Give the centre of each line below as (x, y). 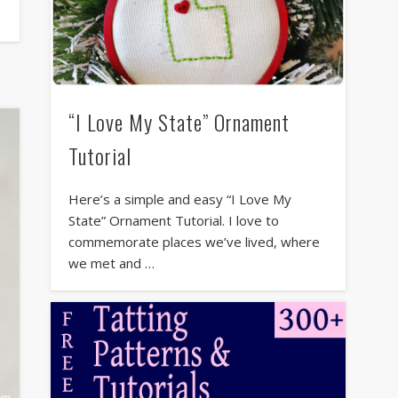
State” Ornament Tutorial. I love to (173, 220)
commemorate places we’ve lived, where (194, 241)
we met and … (111, 263)
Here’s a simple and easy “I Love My (179, 199)
